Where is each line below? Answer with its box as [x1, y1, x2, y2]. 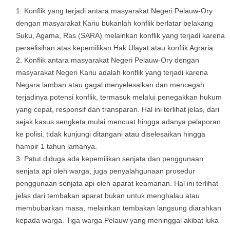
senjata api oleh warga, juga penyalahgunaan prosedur [16, 166, 195, 175]
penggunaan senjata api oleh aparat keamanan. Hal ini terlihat [16, 179, 218, 187]
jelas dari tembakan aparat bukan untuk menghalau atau [16, 191, 200, 200]
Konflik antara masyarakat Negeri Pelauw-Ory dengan [24, 55, 199, 64]
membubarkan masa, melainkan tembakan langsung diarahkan [16, 203, 221, 212]
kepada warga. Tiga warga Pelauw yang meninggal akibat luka [16, 216, 219, 224]
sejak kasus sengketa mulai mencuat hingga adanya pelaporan [16, 117, 221, 126]
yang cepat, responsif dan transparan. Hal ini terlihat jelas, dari [16, 105, 219, 113]
